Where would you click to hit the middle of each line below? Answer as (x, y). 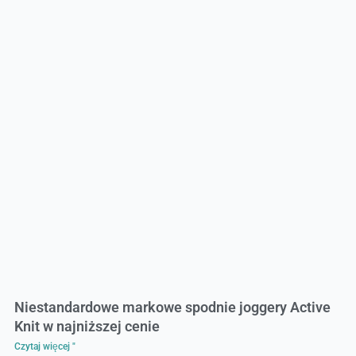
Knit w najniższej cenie (87, 326)
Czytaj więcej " (44, 346)
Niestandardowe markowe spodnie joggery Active (172, 307)
